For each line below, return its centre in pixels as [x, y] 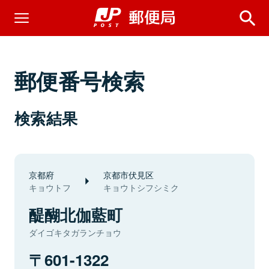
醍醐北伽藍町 [76, 215]
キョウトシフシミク [141, 187]
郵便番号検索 [80, 80]
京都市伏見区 [128, 174]
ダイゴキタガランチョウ [75, 232]
